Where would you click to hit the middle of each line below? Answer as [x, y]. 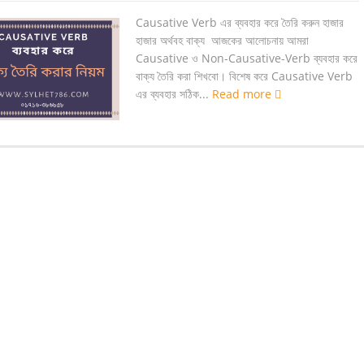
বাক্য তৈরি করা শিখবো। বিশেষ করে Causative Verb [244, 76]
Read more [243, 93]
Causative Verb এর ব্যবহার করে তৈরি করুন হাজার [240, 22]
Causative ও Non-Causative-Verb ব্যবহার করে [247, 58]
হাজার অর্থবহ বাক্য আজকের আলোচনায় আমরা [222, 40]
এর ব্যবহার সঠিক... [174, 93]
